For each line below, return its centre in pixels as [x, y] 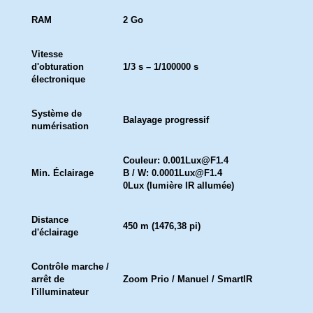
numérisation [60, 126]
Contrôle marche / [70, 267]
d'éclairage [55, 232]
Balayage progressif [166, 120]
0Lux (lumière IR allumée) [179, 185]
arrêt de [48, 279]
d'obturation [58, 67]
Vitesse [47, 54]
